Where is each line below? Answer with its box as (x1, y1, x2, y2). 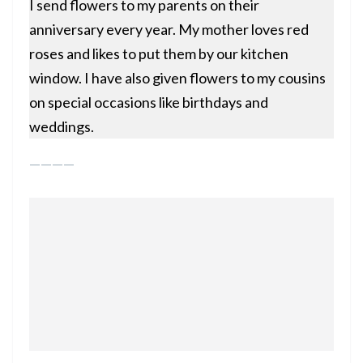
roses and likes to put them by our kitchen (29, 45, 288, 63)
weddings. (29, 117, 94, 136)
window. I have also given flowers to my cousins (29, 69, 326, 88)
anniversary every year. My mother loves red (29, 20, 309, 39)
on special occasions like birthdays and (29, 93, 268, 112)
